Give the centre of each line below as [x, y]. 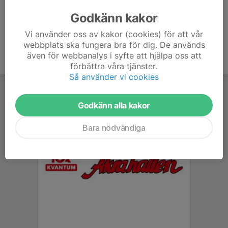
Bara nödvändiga [114, 127]
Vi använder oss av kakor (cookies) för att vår [114, 34]
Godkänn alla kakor [114, 105]
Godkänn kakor [114, 18]
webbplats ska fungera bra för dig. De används [114, 45]
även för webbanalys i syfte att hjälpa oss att [114, 55]
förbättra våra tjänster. [114, 66]
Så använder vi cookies [114, 77]
